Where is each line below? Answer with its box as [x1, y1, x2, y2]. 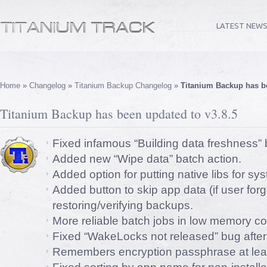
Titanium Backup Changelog [74, 81, 172, 90]
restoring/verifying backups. [52, 199, 193, 212]
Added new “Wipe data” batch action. [52, 153, 241, 165]
